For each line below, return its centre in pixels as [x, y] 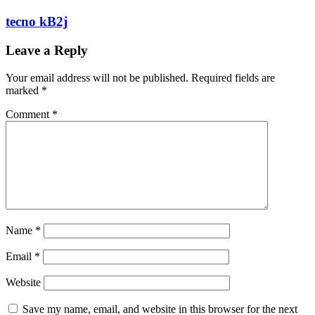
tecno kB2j [37, 22]
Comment [29, 114]
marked [24, 90]
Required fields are [233, 77]
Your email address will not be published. [97, 77]
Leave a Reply [47, 50]
